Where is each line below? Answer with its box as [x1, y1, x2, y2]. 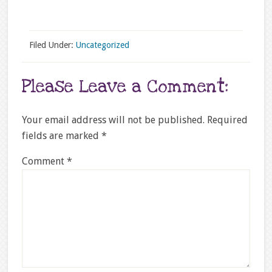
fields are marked [21, 129, 101, 141]
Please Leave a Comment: [21, 75, 228, 98]
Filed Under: [29, 39, 76, 50]
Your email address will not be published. [21, 114, 205, 126]
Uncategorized [75, 39, 129, 50]
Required [206, 114, 248, 126]
